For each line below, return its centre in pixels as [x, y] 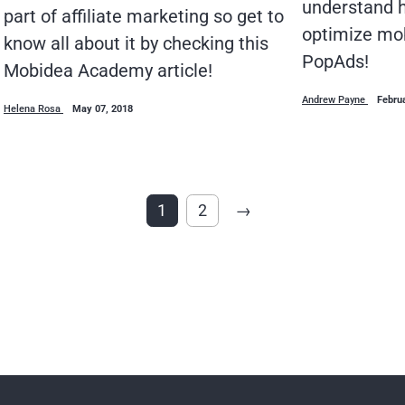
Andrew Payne [335, 99]
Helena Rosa [33, 108]
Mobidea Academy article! [108, 70]
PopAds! [335, 61]
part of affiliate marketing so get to [144, 16]
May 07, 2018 [103, 108]
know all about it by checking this [136, 43]
